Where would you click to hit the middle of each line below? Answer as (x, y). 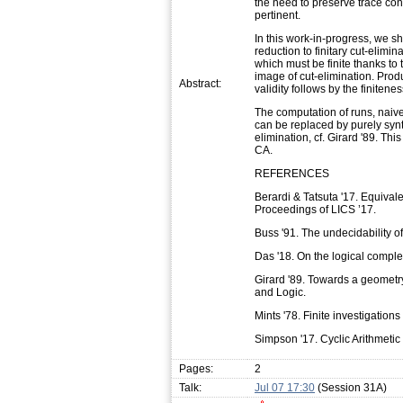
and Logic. (280, 292)
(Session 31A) (351, 387)
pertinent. (278, 15)
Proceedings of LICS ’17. (315, 209)
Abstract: (200, 83)
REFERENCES (292, 173)
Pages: (196, 368)
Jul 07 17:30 (285, 387)
